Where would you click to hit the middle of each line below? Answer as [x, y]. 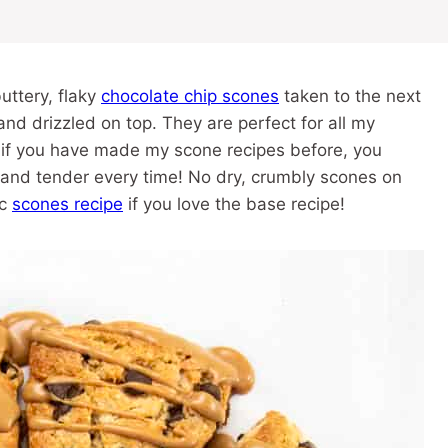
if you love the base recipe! [234, 204]
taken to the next [350, 96]
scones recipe [67, 204]
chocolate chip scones [190, 96]
